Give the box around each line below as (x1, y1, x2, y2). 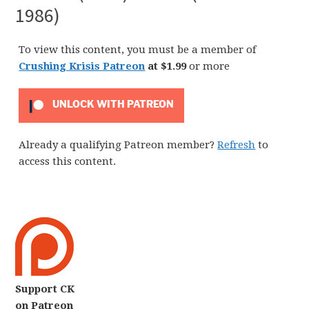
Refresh (217, 139, 256, 151)
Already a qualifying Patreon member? (19, 139, 218, 151)
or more (189, 60, 230, 72)
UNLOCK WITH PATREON (50, 99, 174, 110)
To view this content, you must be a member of (19, 43, 257, 56)
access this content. (19, 155, 117, 168)
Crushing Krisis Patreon (19, 60, 146, 72)
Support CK (15, 283, 75, 295)
